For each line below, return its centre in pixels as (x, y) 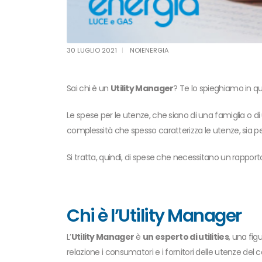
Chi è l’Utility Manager (154, 216)
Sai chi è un (89, 88)
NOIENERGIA (149, 50)
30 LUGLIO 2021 (92, 50)
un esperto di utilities (186, 237)
